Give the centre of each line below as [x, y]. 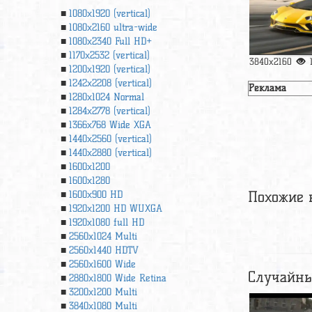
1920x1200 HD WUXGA [116, 209]
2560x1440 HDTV [104, 250]
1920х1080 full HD [107, 223]
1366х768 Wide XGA [110, 125]
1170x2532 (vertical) [109, 55]
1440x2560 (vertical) [110, 139]
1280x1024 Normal [107, 97]
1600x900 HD [96, 195]
